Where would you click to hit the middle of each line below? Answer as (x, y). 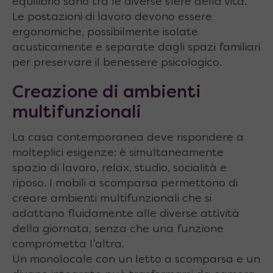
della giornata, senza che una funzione (118, 229)
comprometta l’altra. (68, 244)
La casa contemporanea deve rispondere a (128, 138)
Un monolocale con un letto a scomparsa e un (136, 260)
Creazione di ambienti (107, 93)
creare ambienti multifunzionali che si (112, 199)
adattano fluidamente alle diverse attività (126, 214)
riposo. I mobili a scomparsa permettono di (125, 183)
